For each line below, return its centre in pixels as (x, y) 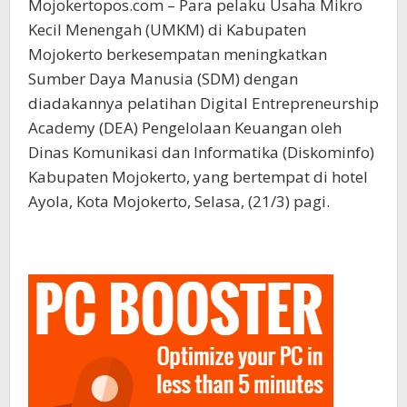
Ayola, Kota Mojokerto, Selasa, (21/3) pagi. (179, 202)
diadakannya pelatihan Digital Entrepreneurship (203, 104)
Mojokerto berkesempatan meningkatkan (178, 55)
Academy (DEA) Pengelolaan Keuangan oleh (185, 128)
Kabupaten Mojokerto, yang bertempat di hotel (198, 177)
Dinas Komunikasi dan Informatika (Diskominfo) (201, 153)
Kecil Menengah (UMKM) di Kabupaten (167, 30)
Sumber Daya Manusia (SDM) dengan (163, 79)
